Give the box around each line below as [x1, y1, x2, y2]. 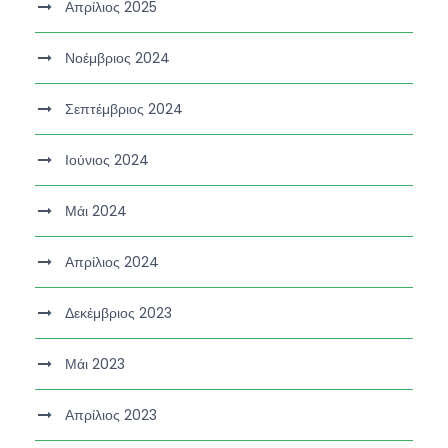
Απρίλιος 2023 [65, 404, 157, 425]
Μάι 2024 [65, 200, 127, 221]
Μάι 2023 [65, 353, 125, 374]
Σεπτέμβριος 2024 [65, 98, 183, 119]
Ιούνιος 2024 [65, 149, 149, 170]
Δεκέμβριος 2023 [65, 302, 172, 323]
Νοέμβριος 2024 [65, 47, 170, 68]
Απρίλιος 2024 [65, 251, 159, 272]
